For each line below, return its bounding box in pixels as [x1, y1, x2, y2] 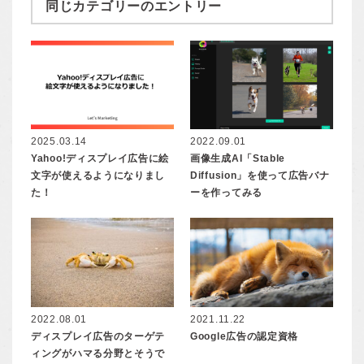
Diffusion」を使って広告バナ [190, 170, 330, 182]
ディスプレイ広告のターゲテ [31, 330, 166, 342]
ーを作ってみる [190, 187, 262, 199]
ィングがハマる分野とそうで [31, 347, 166, 359]
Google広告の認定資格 [190, 330, 299, 342]
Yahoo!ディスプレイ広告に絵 [31, 153, 170, 165]
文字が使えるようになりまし [31, 170, 166, 182]
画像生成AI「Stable [190, 153, 286, 165]
